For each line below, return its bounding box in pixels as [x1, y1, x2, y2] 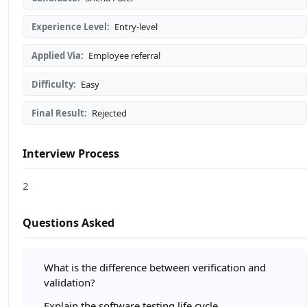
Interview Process [23, 146, 119, 162]
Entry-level [112, 21, 158, 34]
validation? [44, 275, 95, 290]
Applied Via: [32, 49, 84, 62]
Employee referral [86, 49, 160, 62]
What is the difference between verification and [44, 260, 266, 275]
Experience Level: [32, 21, 110, 34]
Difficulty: [32, 78, 76, 91]
